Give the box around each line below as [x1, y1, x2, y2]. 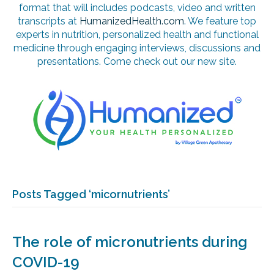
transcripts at [18, 15, 80, 28]
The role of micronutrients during [12, 233, 247, 251]
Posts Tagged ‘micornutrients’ [12, 188, 170, 201]
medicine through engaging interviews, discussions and [13, 42, 261, 54]
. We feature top [184, 15, 256, 28]
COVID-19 [12, 253, 80, 272]
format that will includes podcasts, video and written [18, 2, 256, 14]
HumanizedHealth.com [80, 15, 184, 28]
